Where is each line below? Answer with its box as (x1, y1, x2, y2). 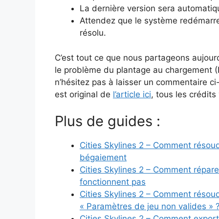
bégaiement (80, 153, 127, 163)
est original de (55, 89, 113, 99)
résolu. (80, 28, 106, 38)
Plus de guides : (55, 112, 160, 130)
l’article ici (113, 89, 151, 99)
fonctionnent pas (80, 177, 146, 187)
